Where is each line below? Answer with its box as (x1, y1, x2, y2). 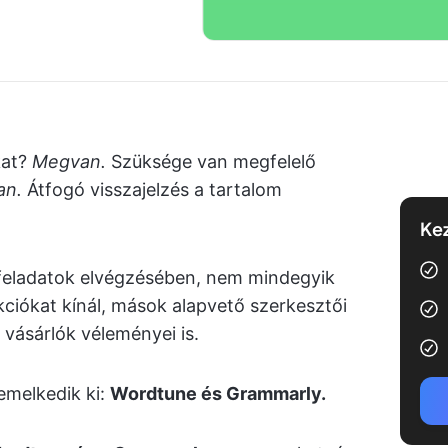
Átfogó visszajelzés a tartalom (27, 179, 282, 200)
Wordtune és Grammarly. (110, 383, 326, 404)
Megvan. (32, 151, 111, 172)
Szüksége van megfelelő (111, 151, 316, 172)
